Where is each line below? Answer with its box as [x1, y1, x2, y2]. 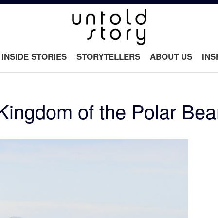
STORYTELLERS [76, 51, 140, 62]
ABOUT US [149, 51, 192, 62]
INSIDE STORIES [1, 51, 67, 62]
